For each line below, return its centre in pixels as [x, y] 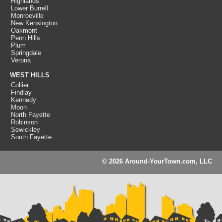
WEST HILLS [30, 75]
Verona [21, 60]
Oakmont [24, 30]
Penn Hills [26, 38]
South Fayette [31, 137]
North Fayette [30, 115]
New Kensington [34, 23]
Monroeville [27, 16]
